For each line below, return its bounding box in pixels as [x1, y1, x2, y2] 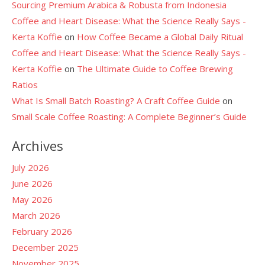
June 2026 [12, 177, 53, 189]
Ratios [12, 78, 38, 91]
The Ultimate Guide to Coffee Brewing [77, 62, 233, 75]
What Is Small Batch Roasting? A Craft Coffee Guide [12, 94, 220, 106]
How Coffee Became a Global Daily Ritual [77, 30, 243, 43]
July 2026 [12, 161, 49, 173]
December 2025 [12, 241, 79, 253]
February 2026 [12, 225, 72, 237]
